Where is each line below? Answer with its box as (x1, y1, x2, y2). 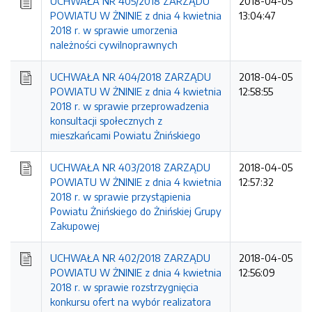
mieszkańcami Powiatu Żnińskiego (50, 129, 201, 141)
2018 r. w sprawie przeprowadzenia (50, 100, 209, 112)
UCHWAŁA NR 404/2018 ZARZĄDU (50, 70, 211, 83)
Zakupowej (50, 219, 100, 232)
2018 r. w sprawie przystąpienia (50, 190, 191, 203)
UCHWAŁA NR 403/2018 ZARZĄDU (50, 161, 210, 173)
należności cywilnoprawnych (50, 38, 178, 51)
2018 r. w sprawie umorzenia (50, 24, 178, 36)
